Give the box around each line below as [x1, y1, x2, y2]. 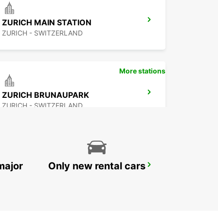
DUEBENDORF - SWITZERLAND [2, 174, 103, 182]
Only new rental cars [48, 160, 145, 172]
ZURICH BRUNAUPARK [2, 90, 89, 100]
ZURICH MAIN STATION [2, 18, 91, 28]
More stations [119, 67, 165, 75]
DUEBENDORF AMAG [2, 163, 83, 173]
